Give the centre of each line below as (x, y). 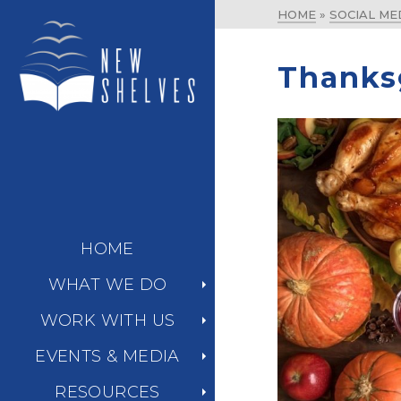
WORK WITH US (107, 321)
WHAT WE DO (107, 285)
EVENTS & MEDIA (107, 357)
